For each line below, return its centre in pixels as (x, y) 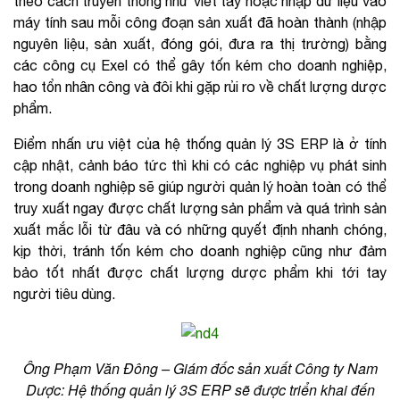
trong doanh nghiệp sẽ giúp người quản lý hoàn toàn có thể (200, 186)
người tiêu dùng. (64, 293)
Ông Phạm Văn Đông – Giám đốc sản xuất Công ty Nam (200, 368)
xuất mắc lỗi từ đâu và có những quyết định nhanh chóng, (200, 229)
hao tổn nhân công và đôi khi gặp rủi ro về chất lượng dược (200, 86)
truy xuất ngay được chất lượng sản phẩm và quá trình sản (200, 208)
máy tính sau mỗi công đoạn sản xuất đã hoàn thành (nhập (200, 22)
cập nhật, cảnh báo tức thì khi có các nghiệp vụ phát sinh (200, 165)
